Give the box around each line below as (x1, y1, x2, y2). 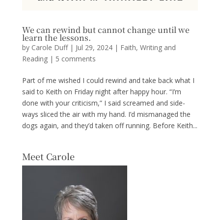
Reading (22, 54, 48, 64)
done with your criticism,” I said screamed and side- (22, 98, 185, 108)
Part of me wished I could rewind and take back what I (22, 76, 194, 85)
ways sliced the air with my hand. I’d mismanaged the (22, 110, 191, 119)
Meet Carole (22, 150, 75, 163)
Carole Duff (31, 43, 68, 53)
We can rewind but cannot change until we (22, 24, 190, 36)
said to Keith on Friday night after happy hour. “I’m (22, 87, 181, 97)
